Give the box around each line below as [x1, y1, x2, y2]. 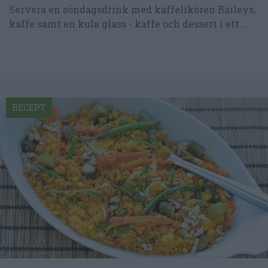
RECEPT [12, 101, 46, 113]
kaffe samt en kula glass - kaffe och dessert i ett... [9, 17, 246, 30]
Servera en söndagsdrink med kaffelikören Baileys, [9, 2, 255, 16]
